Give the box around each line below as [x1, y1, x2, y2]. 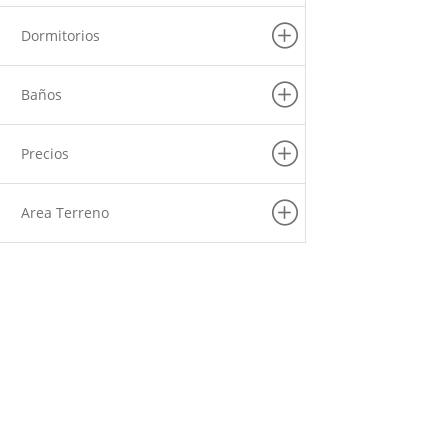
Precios [20, 144, 69, 163]
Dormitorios [20, 26, 100, 45]
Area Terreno [20, 203, 109, 222]
